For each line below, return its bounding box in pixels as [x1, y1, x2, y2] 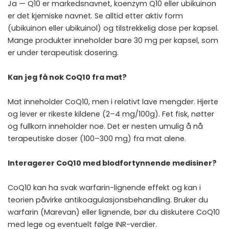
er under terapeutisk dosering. [8, 48, 119, 58]
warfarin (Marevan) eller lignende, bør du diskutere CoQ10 [8, 207, 220, 218]
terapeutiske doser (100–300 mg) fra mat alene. [8, 133, 186, 144]
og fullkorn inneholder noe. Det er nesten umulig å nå [8, 121, 203, 132]
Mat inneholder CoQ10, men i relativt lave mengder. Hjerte [8, 97, 218, 107]
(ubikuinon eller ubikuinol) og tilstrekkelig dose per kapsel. [8, 23, 219, 34]
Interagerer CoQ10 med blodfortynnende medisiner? [8, 158, 217, 169]
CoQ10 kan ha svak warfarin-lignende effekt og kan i [8, 182, 201, 193]
